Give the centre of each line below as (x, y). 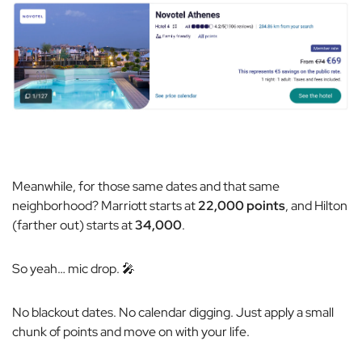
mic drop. (94, 269)
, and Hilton (316, 206)
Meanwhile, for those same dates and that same (146, 187)
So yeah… (40, 269)
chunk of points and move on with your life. (131, 332)
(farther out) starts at (74, 225)
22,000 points (242, 206)
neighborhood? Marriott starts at (105, 206)
